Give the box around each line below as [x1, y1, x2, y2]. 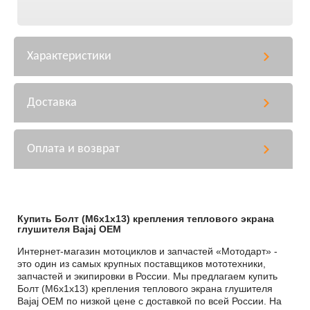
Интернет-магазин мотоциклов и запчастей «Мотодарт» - [17, 246, 277, 257]
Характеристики [27, 50, 111, 63]
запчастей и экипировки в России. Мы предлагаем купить [17, 271, 277, 282]
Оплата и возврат [27, 143, 120, 156]
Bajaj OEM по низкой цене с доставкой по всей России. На [17, 295, 282, 307]
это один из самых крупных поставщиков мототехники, [17, 258, 266, 269]
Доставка [27, 96, 77, 109]
